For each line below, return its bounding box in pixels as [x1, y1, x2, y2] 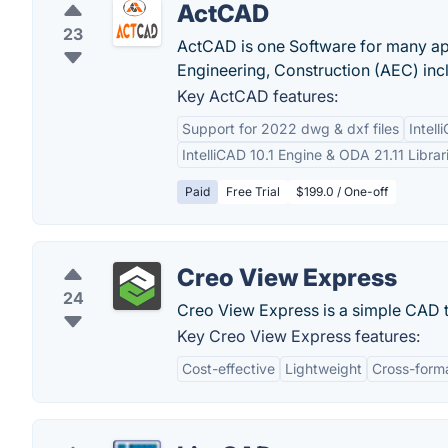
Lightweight [285, 360, 362, 377]
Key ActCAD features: [177, 86, 338, 106]
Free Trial [226, 184, 280, 199]
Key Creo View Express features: [177, 326, 420, 346]
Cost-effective [182, 360, 275, 377]
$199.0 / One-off [296, 184, 388, 199]
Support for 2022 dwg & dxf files [182, 120, 399, 137]
